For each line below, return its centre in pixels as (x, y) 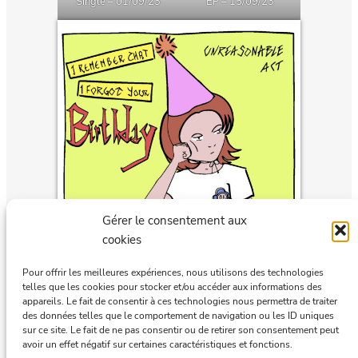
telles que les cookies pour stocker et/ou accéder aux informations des (172, 287)
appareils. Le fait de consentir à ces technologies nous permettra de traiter (180, 301)
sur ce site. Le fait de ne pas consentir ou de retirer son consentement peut (181, 330)
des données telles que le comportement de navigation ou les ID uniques (178, 316)
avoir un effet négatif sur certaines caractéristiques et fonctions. (157, 344)
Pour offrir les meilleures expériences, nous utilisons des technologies (173, 272)
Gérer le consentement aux (175, 221)
